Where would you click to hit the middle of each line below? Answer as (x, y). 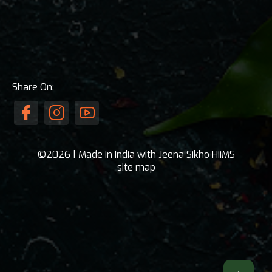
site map (136, 168)
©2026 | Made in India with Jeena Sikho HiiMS (136, 155)
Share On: (33, 87)
